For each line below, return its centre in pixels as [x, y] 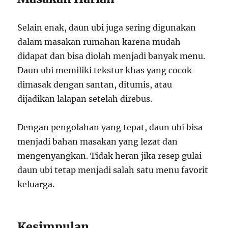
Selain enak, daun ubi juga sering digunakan [107, 27]
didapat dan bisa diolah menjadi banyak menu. [111, 56]
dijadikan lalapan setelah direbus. [85, 98]
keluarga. [36, 184]
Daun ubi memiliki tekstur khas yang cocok [105, 70]
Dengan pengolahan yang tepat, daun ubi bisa [110, 127]
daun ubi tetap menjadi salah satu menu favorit [113, 170]
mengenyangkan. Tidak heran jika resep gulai [110, 155]
